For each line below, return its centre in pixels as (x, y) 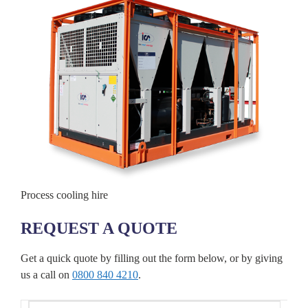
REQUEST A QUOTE (99, 229)
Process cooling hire (64, 195)
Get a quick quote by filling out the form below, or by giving (152, 258)
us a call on (46, 275)
